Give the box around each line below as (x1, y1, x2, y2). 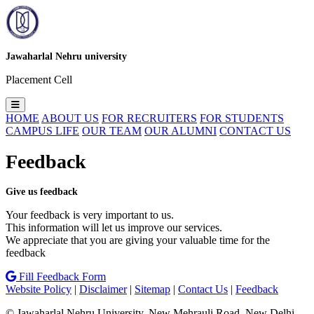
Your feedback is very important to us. (6, 209, 174, 221)
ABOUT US (41, 111, 99, 124)
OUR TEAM (82, 124, 142, 137)
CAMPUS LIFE (6, 124, 79, 137)
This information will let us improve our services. (6, 221, 222, 234)
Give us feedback (6, 186, 78, 198)
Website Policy (6, 283, 71, 296)
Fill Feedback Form (16, 271, 106, 283)
